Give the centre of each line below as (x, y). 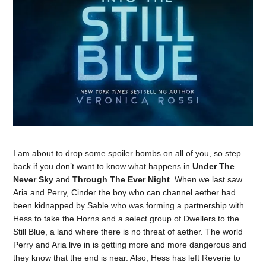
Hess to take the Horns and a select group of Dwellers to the (126, 218)
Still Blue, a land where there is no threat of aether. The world (128, 231)
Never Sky (34, 179)
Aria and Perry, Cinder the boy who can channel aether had (125, 192)
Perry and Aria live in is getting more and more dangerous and (130, 244)
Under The (214, 166)
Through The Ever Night (121, 179)
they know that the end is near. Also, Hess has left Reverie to (127, 257)
